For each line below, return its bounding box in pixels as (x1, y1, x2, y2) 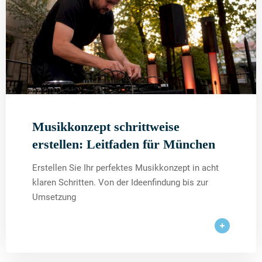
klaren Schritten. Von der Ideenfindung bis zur (32, 177, 208, 188)
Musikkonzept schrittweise (32, 119, 180, 134)
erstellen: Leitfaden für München (32, 136, 215, 151)
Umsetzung (32, 191, 76, 202)
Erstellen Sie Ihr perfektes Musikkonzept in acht (32, 162, 219, 173)
